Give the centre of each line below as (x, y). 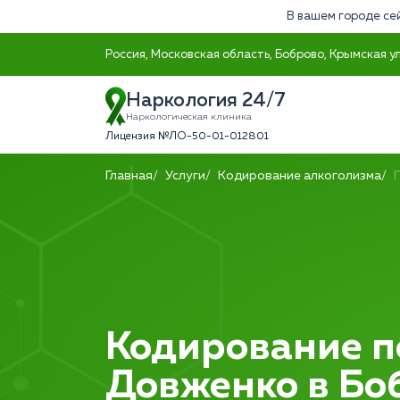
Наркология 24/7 (206, 101)
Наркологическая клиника (189, 117)
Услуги (185, 176)
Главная (129, 176)
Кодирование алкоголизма (300, 176)
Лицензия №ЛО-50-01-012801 (187, 137)
